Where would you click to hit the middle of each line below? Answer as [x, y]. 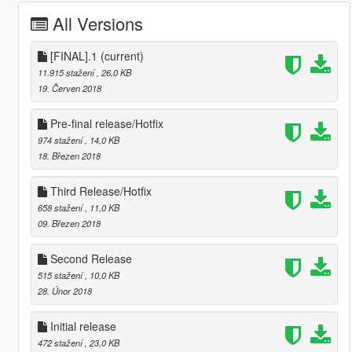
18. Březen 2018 [69, 156]
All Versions [97, 24]
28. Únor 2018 [64, 291]
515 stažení [61, 275]
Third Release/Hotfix [99, 191]
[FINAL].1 [73, 56]
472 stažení [61, 343]
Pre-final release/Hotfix [105, 124]
